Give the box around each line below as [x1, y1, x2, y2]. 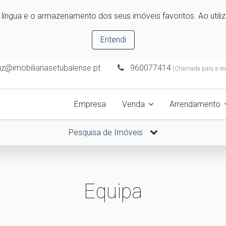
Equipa [84, 180, 142, 203]
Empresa [74, 99, 106, 109]
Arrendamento [169, 99, 220, 109]
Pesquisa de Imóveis [68, 128, 145, 137]
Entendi [100, 35, 126, 44]
